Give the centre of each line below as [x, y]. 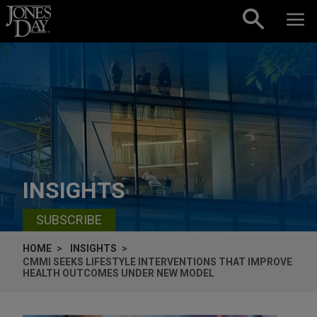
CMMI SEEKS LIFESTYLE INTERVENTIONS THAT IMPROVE [157, 261]
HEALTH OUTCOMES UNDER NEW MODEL [119, 273]
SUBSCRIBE [69, 220]
